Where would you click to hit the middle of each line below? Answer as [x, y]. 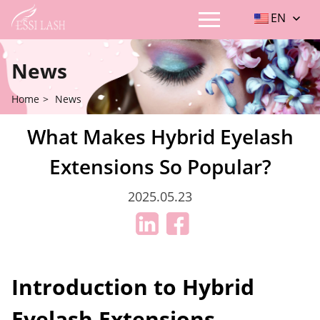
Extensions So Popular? [160, 166]
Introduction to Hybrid [133, 287]
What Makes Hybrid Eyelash [160, 136]
